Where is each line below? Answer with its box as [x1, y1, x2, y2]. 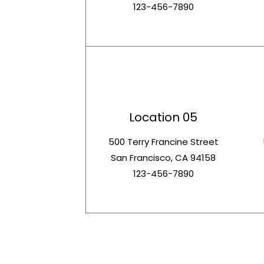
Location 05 [129, 109, 198, 126]
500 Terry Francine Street [108, 136, 219, 148]
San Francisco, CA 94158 [111, 151, 216, 164]
